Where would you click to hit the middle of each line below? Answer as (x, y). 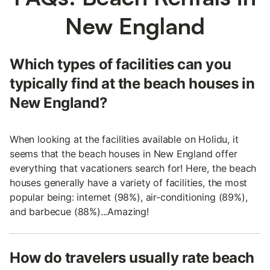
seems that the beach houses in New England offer (124, 153)
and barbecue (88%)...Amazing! (79, 211)
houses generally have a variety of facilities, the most (129, 182)
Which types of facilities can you (121, 64)
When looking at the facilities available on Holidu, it (124, 139)
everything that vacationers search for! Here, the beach (133, 168)
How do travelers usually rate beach (132, 257)
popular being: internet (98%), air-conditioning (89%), (129, 197)
